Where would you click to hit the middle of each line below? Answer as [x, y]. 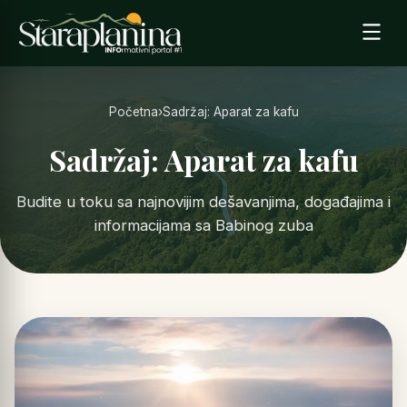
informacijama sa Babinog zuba [203, 226]
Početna [133, 112]
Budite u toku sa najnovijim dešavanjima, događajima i [203, 202]
